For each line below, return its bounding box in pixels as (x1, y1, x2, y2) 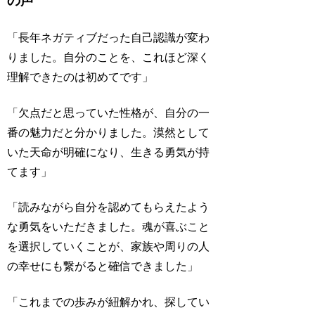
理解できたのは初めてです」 (7, 71, 154, 84)
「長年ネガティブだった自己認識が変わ (7, 32, 210, 44)
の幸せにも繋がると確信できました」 (7, 260, 199, 273)
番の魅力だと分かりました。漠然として (7, 126, 210, 139)
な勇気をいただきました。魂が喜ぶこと (7, 221, 210, 233)
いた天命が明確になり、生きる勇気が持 (7, 146, 210, 158)
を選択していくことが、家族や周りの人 (7, 240, 210, 253)
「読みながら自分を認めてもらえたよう (7, 201, 210, 214)
